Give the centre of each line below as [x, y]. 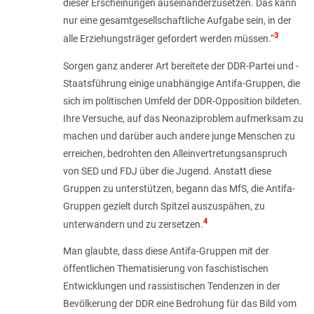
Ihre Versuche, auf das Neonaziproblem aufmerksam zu [183, 118]
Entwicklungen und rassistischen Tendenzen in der [171, 286]
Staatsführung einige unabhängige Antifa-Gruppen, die [181, 83]
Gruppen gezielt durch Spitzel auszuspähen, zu [164, 206]
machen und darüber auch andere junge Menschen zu [179, 136]
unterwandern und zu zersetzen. [133, 224]
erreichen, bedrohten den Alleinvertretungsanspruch [175, 153]
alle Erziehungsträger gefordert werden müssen [165, 38]
